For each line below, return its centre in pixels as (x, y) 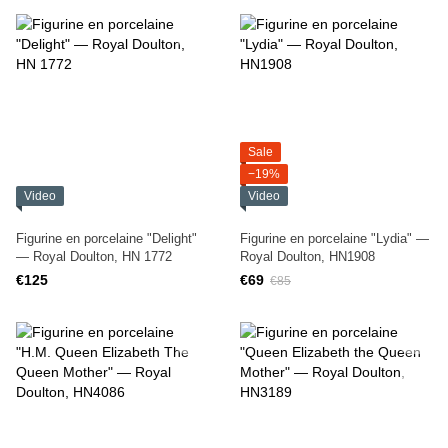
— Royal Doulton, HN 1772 (94, 256)
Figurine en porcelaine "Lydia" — (334, 238)
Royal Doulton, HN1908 (307, 256)
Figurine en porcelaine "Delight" (106, 238)
